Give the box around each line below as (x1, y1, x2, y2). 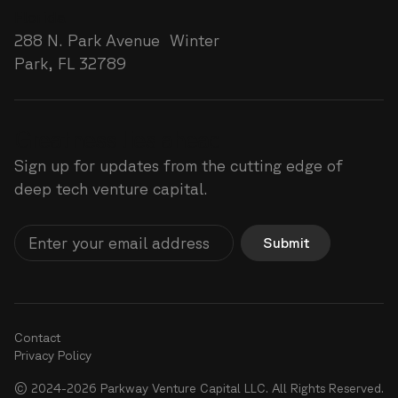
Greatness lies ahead (13, 125, 223, 154)
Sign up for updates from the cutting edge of (13, 156, 343, 175)
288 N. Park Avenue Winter (13, 31, 219, 50)
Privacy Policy (13, 348, 92, 362)
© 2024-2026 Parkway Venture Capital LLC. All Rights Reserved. (13, 380, 384, 395)
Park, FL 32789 (13, 54, 126, 73)
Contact (13, 330, 60, 345)
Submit (262, 234, 309, 251)
